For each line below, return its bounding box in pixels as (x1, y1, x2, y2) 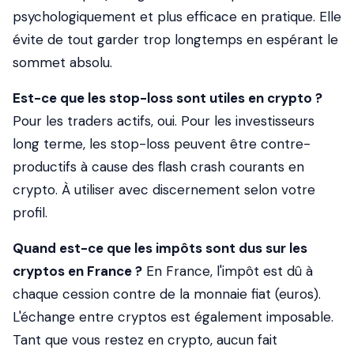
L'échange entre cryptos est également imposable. (13, 308, 333, 326)
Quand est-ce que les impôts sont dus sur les (13, 239, 307, 257)
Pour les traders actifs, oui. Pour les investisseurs (13, 112, 314, 130)
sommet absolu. (13, 54, 112, 71)
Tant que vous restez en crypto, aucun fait (13, 331, 277, 348)
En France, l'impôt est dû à (142, 262, 313, 280)
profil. (13, 204, 47, 221)
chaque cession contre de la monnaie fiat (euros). (13, 285, 321, 303)
